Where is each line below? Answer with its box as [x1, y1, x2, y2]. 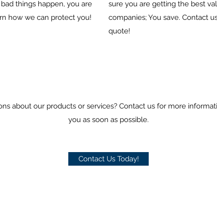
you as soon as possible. [68, 115, 149, 124]
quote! [108, 27, 130, 35]
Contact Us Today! [78, 155, 139, 163]
